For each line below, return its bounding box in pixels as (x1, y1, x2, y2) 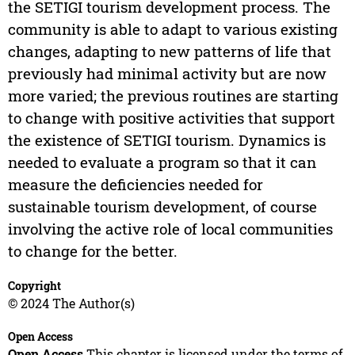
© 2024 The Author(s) (7, 295, 135, 312)
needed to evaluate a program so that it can (7, 152, 316, 173)
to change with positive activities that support (7, 108, 335, 128)
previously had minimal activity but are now (7, 63, 326, 84)
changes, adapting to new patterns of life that (7, 41, 331, 62)
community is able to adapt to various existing (7, 19, 338, 40)
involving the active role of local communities (7, 219, 333, 239)
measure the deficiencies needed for (7, 174, 263, 195)
